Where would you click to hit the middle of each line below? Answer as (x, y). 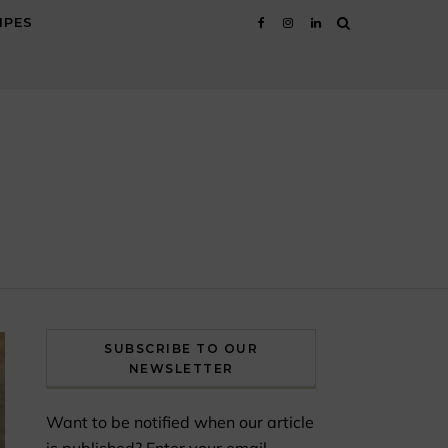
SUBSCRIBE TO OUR (181, 348)
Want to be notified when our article (180, 422)
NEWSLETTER (181, 368)
